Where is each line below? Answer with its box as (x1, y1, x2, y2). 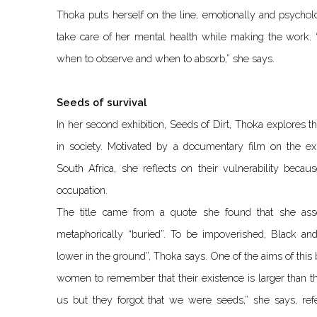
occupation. (57, 184, 110, 197)
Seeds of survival (57, 96, 146, 109)
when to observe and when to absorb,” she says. (57, 52, 275, 65)
